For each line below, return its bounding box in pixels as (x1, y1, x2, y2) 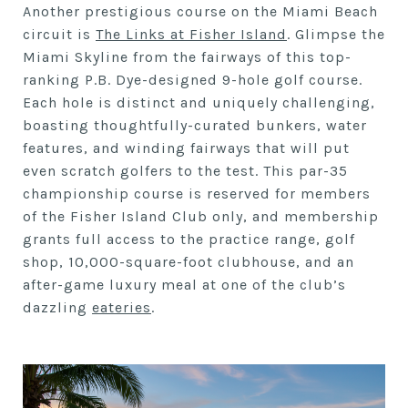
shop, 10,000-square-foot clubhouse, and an (23, 252, 354, 270)
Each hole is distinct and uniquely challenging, (23, 93, 375, 111)
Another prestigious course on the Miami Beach (23, 2, 378, 20)
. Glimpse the (287, 25, 385, 43)
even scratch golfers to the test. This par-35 (23, 161, 348, 179)
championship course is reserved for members (23, 184, 371, 202)
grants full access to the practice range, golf (23, 229, 355, 248)
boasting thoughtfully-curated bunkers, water (23, 116, 367, 134)
